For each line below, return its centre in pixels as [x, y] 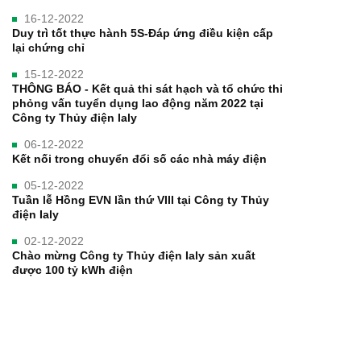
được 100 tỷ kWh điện [73, 270]
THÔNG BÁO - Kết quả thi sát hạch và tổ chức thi [147, 89]
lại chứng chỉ [48, 48]
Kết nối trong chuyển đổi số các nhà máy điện [139, 159]
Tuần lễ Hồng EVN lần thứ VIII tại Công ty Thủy [141, 200]
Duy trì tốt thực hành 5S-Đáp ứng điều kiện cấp [143, 33]
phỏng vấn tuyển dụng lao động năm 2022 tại [138, 104]
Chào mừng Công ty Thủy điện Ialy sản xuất [134, 256]
